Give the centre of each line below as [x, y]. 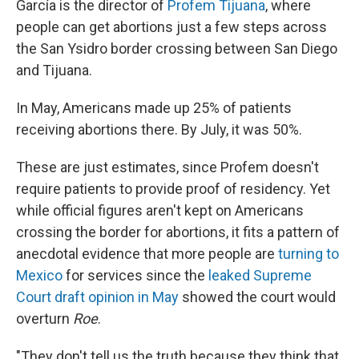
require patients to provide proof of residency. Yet [173, 189]
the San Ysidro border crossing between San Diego [177, 48]
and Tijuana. [54, 70]
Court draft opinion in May [97, 297]
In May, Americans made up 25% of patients [154, 108]
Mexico [39, 275]
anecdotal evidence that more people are [147, 254]
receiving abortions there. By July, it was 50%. [159, 129]
